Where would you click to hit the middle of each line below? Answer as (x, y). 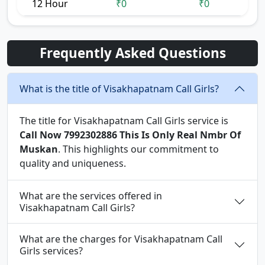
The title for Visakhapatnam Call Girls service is (124, 121)
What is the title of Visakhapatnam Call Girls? (119, 89)
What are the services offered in (91, 196)
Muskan (39, 149)
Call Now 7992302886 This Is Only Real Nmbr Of (130, 135)
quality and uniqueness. (73, 164)
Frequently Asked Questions (132, 53)
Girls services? (51, 251)
